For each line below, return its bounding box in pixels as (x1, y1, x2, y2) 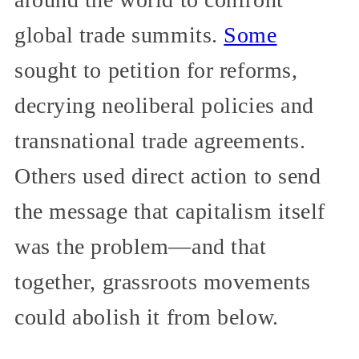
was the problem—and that (14, 234, 267, 260)
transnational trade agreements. (14, 128, 306, 154)
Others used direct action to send (14, 163, 321, 189)
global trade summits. (14, 22, 224, 48)
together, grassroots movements (14, 269, 311, 295)
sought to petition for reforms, (14, 58, 298, 83)
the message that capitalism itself (14, 199, 326, 224)
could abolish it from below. (14, 305, 279, 330)
